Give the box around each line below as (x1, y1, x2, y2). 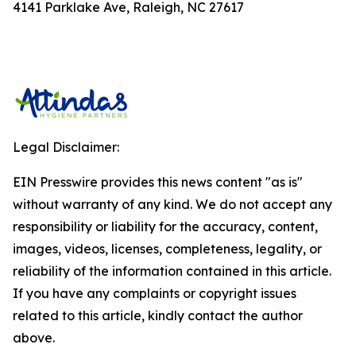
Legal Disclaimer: (13, 139, 119, 155)
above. (13, 330, 55, 346)
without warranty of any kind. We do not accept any (13, 196, 332, 212)
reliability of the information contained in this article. (13, 263, 331, 279)
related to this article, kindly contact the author (13, 308, 303, 323)
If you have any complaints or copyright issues (13, 285, 296, 301)
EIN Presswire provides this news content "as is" (13, 174, 303, 190)
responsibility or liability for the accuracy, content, (13, 219, 318, 234)
